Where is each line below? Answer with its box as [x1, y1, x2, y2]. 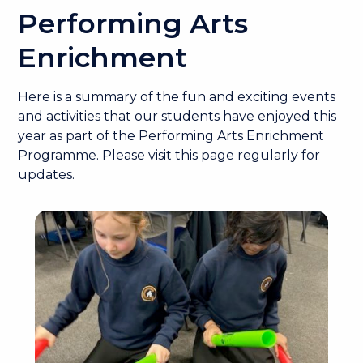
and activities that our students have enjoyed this [18, 109, 337, 124]
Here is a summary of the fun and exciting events [18, 89, 336, 105]
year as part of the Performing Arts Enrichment [18, 128, 325, 143]
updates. [18, 167, 75, 182]
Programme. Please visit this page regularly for [18, 147, 321, 163]
